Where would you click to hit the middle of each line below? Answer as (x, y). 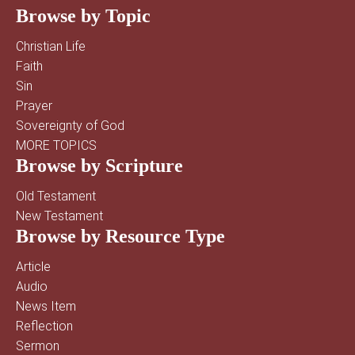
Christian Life (51, 46)
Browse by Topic (83, 16)
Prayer (34, 106)
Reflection (44, 326)
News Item (46, 306)
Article (33, 267)
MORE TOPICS (56, 145)
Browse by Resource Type (120, 236)
